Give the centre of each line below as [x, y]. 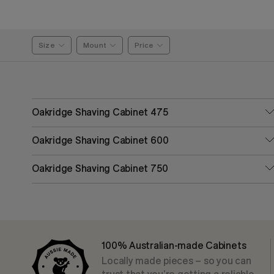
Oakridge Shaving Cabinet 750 [100, 168]
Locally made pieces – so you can [176, 261]
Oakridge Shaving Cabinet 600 [100, 140]
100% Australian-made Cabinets [174, 245]
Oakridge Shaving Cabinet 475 [100, 112]
